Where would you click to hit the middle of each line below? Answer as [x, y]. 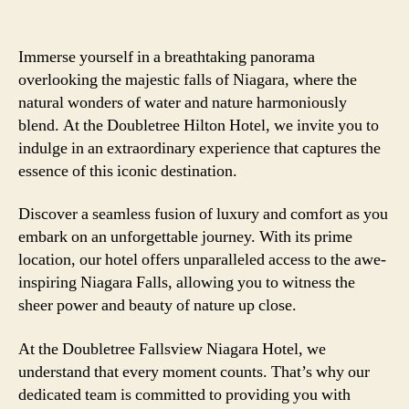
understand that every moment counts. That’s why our [194, 372]
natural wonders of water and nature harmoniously [183, 102]
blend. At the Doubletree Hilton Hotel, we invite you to [199, 125]
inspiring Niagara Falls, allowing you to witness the [187, 283]
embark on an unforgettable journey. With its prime [185, 237]
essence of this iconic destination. [128, 171]
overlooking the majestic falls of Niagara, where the [188, 79]
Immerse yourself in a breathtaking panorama [167, 57]
